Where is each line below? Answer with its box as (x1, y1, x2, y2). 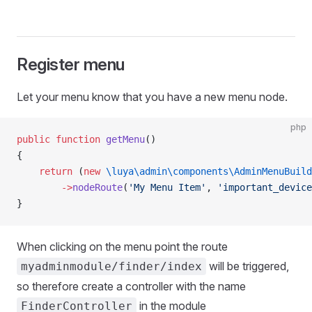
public (17, 134, 50, 145)
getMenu (100, 134, 145, 145)
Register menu (17, 54, 125, 75)
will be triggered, (206, 259, 289, 273)
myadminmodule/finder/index (21, 260, 202, 273)
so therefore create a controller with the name (17, 279, 246, 293)
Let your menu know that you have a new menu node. (17, 90, 288, 104)
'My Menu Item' (128, 182, 206, 193)
